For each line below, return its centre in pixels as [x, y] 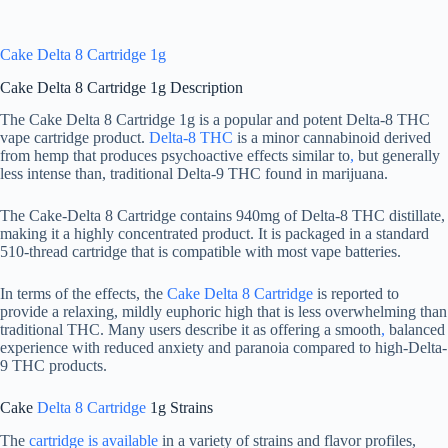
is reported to [356, 294]
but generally [397, 156]
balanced [415, 330]
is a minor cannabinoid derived [332, 138]
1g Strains [179, 408]
